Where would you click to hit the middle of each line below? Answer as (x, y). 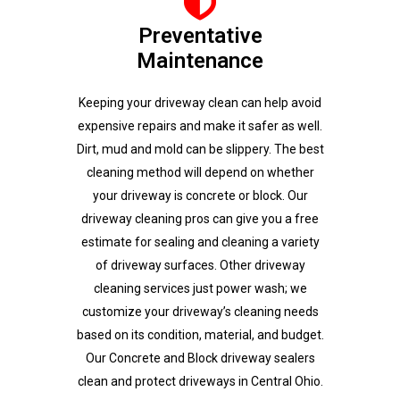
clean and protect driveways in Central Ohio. (200, 381)
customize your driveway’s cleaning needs (200, 312)
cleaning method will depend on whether (200, 172)
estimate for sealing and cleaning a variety (200, 242)
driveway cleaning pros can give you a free (200, 219)
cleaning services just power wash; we (200, 288)
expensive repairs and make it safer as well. (200, 126)
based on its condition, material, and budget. (200, 335)
